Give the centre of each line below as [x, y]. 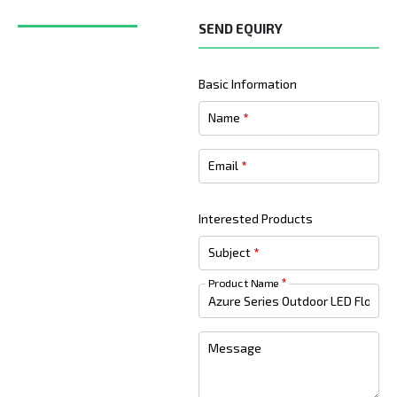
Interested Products [256, 218]
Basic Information [248, 84]
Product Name [243, 282]
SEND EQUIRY [241, 28]
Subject [230, 252]
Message [235, 347]
